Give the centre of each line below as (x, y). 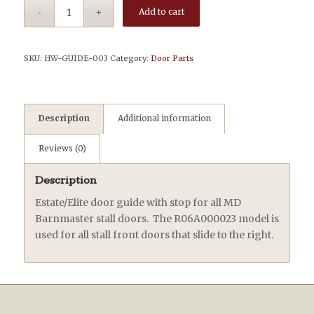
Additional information (164, 119)
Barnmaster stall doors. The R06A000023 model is (157, 219)
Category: (130, 59)
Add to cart (161, 12)
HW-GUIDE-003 (76, 59)
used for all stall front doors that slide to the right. (154, 235)
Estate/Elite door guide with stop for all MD (138, 203)
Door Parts (172, 59)
